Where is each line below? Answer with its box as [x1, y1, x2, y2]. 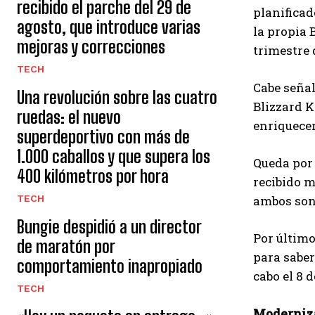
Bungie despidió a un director [17, 217, 202, 237]
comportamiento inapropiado [17, 256, 202, 276]
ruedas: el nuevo [17, 107, 121, 127]
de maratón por [17, 236, 115, 257]
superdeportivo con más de [17, 127, 190, 147]
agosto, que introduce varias [17, 17, 200, 37]
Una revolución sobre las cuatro [17, 87, 217, 108]
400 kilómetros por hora [17, 166, 169, 186]
